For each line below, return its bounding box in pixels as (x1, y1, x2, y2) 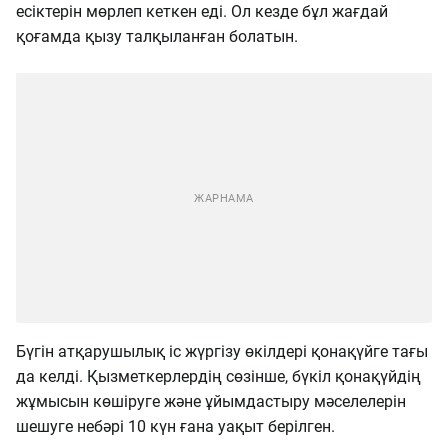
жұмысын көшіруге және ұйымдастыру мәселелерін (16, 392, 406, 411)
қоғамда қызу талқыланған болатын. (16, 27, 298, 46)
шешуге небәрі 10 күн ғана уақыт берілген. (16, 417, 335, 436)
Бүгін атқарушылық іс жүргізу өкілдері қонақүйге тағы (16, 342, 428, 361)
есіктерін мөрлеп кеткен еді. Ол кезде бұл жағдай (16, 2, 388, 21)
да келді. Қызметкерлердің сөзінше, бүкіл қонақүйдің (16, 367, 421, 386)
